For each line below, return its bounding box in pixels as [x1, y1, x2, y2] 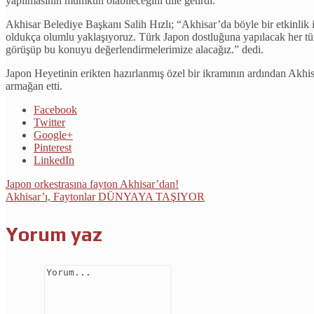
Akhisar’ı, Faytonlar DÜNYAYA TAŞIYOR [6, 191, 205, 203]
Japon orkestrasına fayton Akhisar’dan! [6, 178, 179, 191]
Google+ [34, 129, 73, 142]
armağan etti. [6, 80, 62, 93]
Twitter [34, 116, 65, 129]
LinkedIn [34, 154, 74, 167]
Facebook [34, 104, 77, 116]
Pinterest [34, 142, 71, 154]
